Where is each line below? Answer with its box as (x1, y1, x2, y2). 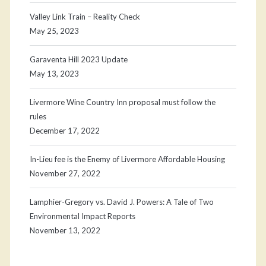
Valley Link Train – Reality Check (29, 12, 140, 22)
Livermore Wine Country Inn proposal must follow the (29, 97, 216, 107)
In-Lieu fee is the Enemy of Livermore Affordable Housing (29, 154, 225, 164)
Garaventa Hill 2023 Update (29, 55, 128, 65)
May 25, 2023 (29, 26, 79, 36)
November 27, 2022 (29, 169, 100, 179)
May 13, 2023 (29, 69, 79, 79)
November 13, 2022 (29, 226, 100, 236)
